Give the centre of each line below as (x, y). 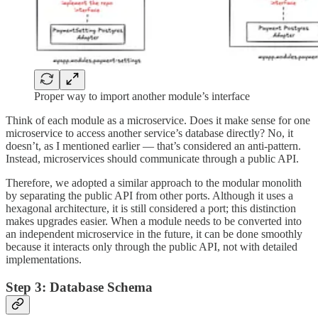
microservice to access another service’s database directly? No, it (149, 133)
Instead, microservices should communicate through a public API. (152, 159)
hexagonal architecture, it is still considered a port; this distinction (151, 209)
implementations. (44, 260)
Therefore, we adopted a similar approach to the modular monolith (154, 183)
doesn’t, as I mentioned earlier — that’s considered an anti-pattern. (153, 146)
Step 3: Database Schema (79, 287)
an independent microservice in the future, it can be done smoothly (154, 234)
